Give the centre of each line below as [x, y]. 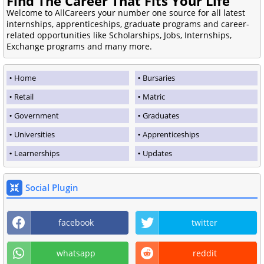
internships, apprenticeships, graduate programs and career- [128, 24]
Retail [24, 97]
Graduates [161, 116]
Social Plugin [52, 188]
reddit [204, 253]
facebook [76, 223]
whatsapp [76, 253]
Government [37, 116]
